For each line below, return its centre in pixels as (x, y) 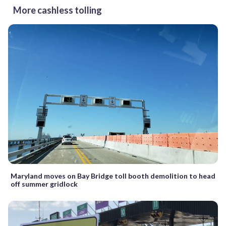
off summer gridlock (44, 184)
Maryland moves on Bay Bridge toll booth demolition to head (113, 176)
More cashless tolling (58, 10)
